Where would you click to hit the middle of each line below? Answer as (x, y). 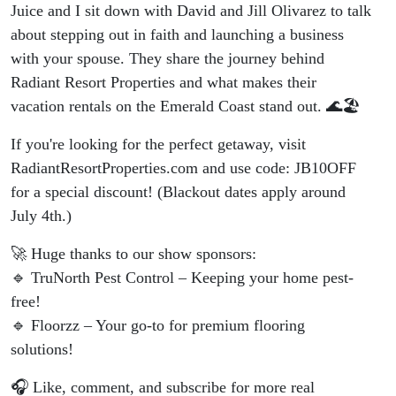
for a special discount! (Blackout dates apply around (178, 192)
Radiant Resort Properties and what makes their (164, 83)
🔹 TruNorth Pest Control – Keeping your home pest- (182, 278)
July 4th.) (41, 216)
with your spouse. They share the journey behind (168, 59)
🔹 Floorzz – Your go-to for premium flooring (158, 326)
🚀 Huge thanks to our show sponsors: (133, 254)
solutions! (42, 350)
